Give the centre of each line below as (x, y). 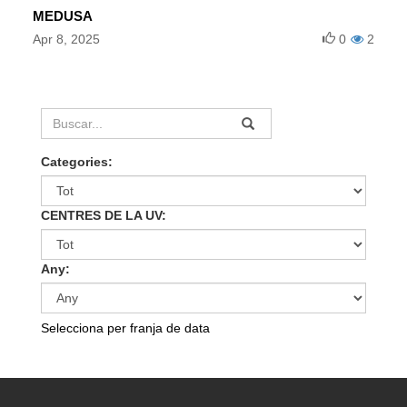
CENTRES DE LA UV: (104, 215)
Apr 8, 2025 (66, 39)
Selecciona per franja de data (125, 328)
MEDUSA (63, 15)
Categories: (77, 161)
